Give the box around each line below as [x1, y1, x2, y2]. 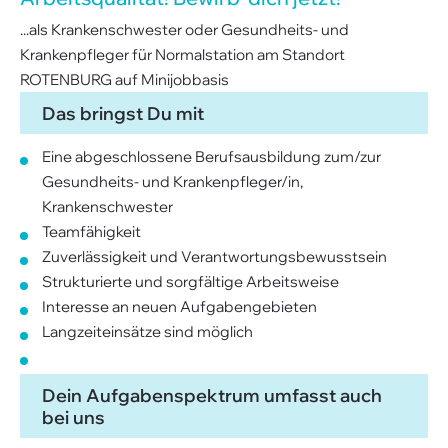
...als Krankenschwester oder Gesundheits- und [20, 20, 349, 39]
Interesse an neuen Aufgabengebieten [42, 297, 317, 316]
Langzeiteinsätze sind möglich [42, 322, 253, 341]
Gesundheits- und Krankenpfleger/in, [42, 172, 303, 191]
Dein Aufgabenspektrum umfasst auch [42, 384, 382, 406]
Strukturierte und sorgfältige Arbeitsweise [42, 272, 339, 291]
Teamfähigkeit [42, 222, 141, 241]
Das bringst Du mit [42, 102, 204, 124]
